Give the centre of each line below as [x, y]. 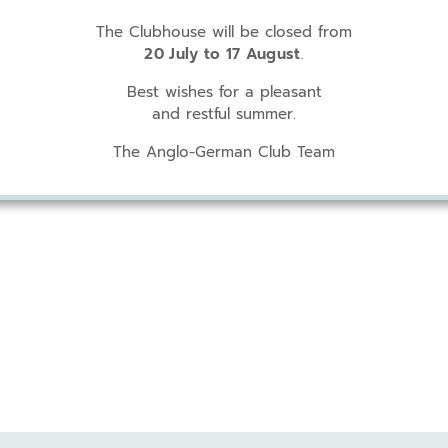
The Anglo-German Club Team [224, 151]
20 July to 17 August [222, 53]
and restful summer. [224, 113]
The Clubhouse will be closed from [224, 31]
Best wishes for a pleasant [224, 91]
